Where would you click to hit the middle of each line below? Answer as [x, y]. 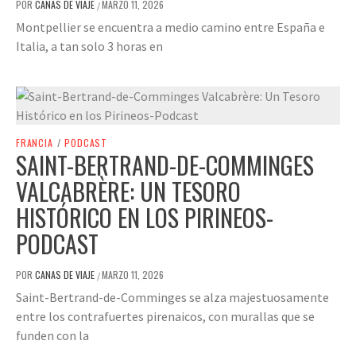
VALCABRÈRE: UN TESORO [128, 191]
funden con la [52, 335]
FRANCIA [35, 142]
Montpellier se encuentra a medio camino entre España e [170, 27]
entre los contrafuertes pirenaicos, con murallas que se [165, 316]
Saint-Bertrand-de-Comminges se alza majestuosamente [172, 297]
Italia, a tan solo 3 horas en [89, 46]
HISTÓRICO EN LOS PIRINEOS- [145, 217]
